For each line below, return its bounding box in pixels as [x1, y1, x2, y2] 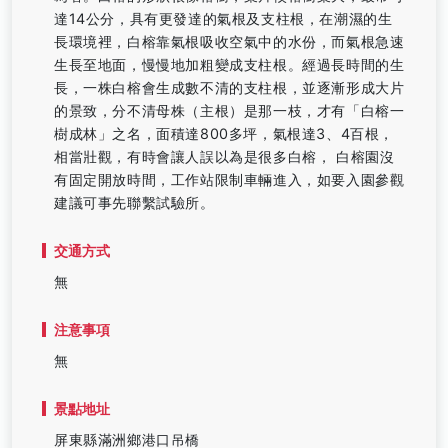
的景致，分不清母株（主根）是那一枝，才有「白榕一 [54, 102, 405, 119]
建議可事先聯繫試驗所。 [54, 194, 215, 211]
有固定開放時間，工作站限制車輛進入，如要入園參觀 [54, 171, 405, 188]
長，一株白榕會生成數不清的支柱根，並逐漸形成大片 [54, 79, 405, 96]
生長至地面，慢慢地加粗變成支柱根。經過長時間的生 [54, 56, 405, 73]
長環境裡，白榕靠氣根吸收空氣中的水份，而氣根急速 [54, 33, 405, 50]
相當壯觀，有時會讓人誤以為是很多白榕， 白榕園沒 [54, 148, 395, 165]
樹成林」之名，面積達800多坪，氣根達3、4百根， [54, 125, 394, 142]
